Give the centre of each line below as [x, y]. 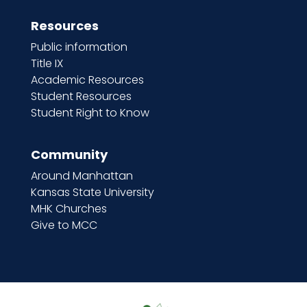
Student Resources [81, 96]
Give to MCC [64, 225]
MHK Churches [69, 208]
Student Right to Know [90, 112]
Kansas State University [92, 192]
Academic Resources [87, 79]
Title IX [47, 63]
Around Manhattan [82, 175]
